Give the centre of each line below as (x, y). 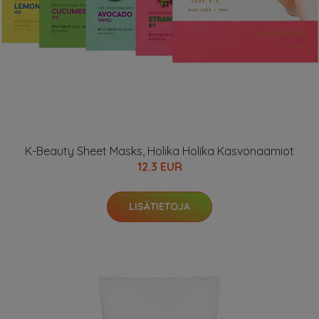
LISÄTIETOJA (159, 206)
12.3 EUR (159, 167)
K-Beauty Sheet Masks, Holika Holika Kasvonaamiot (159, 151)
